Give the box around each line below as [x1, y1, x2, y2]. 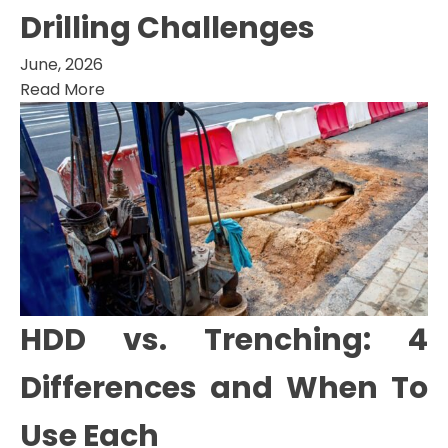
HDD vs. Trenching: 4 [20, 318, 428, 361]
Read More [20, 78, 105, 102]
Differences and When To [20, 366, 428, 409]
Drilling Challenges [20, 7, 315, 50]
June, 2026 [20, 53, 103, 77]
